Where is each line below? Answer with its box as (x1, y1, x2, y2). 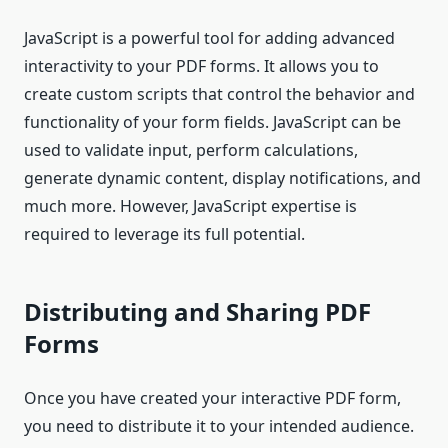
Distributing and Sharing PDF (24, 295, 371, 329)
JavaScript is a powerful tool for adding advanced (24, 27, 395, 50)
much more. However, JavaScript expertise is (24, 195, 357, 218)
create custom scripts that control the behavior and (24, 83, 415, 106)
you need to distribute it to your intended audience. (24, 415, 414, 438)
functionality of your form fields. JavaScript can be (24, 111, 401, 134)
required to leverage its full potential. (24, 223, 305, 246)
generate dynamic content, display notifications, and (24, 167, 421, 190)
